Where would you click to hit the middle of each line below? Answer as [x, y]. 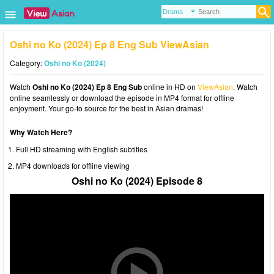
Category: [27, 63]
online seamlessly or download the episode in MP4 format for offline [122, 98]
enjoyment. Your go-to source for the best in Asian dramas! [106, 108]
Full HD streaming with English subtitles [82, 149]
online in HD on [170, 87]
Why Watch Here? [41, 132]
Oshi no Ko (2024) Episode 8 [137, 181]
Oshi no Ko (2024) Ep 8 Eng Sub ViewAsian [109, 44]
